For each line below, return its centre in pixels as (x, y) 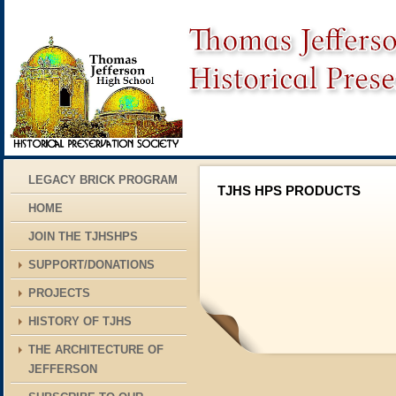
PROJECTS (59, 293)
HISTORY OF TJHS (80, 321)
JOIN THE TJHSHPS (83, 236)
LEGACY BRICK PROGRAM (103, 180)
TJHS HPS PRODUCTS (289, 191)
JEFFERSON (63, 369)
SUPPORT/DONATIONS (91, 265)
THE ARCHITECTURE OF (96, 350)
